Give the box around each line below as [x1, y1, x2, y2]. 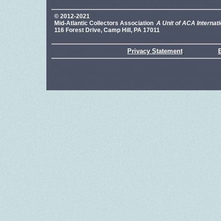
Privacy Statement [127, 47, 183, 55]
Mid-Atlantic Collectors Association [54, 20, 153, 27]
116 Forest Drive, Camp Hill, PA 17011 [54, 27, 160, 34]
